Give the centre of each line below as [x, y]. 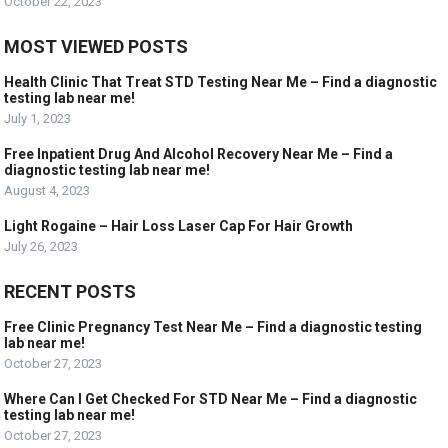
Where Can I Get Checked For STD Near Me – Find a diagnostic [211, 399]
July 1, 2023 [38, 118]
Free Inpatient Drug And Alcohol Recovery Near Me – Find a [199, 154]
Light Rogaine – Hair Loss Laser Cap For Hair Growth [179, 226]
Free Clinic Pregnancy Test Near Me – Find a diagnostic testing [213, 327]
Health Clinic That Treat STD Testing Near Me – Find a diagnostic [221, 82]
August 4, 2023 [47, 190]
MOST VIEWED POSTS [96, 46]
